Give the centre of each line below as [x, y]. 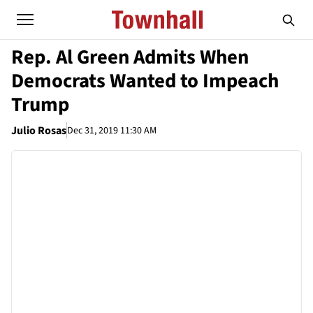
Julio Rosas [39, 131]
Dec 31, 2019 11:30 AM [112, 130]
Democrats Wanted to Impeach [145, 81]
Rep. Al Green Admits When [130, 57]
